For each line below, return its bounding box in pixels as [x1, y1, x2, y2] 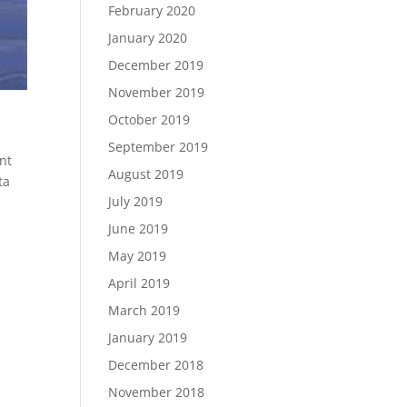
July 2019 [108, 193, 164, 210]
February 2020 [108, 2, 196, 19]
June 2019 [108, 220, 169, 237]
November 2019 [108, 84, 205, 101]
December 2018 [108, 356, 204, 373]
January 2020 [108, 29, 188, 46]
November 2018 [108, 383, 205, 401]
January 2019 [108, 329, 188, 346]
